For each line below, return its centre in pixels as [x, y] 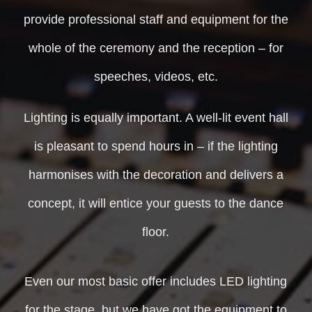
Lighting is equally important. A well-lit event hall [156, 118]
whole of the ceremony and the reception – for [156, 48]
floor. [156, 232]
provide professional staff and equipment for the [156, 20]
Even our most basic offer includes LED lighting [156, 282]
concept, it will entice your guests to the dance [156, 204]
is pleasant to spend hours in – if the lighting [156, 147]
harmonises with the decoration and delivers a [156, 175]
